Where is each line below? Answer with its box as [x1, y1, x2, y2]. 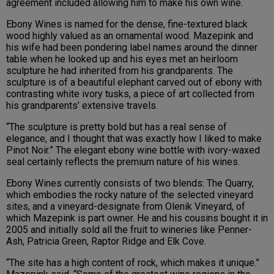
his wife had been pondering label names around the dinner [6, 42, 257, 54]
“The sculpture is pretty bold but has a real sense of [6, 121, 227, 133]
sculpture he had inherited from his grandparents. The [6, 65, 233, 77]
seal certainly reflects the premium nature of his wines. [6, 156, 240, 168]
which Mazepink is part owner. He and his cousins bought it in [6, 212, 268, 224]
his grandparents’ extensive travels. [6, 100, 160, 112]
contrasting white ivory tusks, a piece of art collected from [6, 88, 254, 100]
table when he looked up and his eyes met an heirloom [6, 53, 238, 65]
